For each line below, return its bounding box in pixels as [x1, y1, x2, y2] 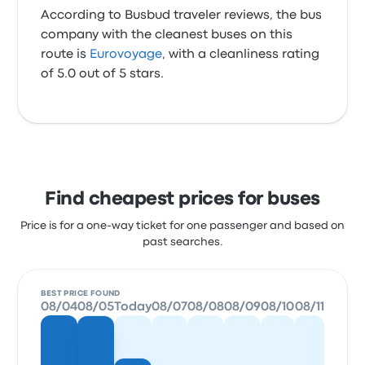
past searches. [142, 237, 223, 247]
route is [41, 49, 90, 60]
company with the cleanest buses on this [41, 29, 293, 41]
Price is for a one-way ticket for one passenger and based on [20, 221, 345, 231]
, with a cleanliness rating [162, 49, 320, 60]
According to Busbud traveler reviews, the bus [41, 10, 323, 21]
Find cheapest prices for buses [45, 191, 320, 208]
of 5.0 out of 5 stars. [41, 68, 165, 80]
